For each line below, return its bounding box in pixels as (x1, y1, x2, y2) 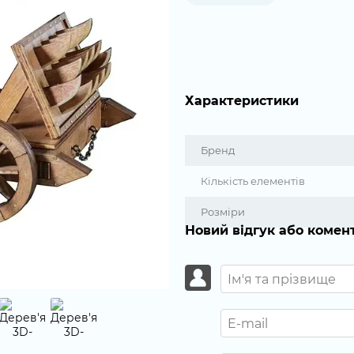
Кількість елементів (201, 175, 305, 187)
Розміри (201, 205, 245, 218)
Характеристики (185, 93, 299, 108)
